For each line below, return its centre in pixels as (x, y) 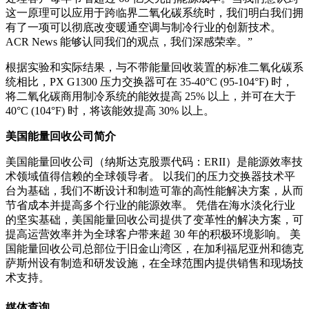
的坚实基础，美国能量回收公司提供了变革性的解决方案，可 (154, 220)
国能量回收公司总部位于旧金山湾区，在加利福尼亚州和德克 (154, 249)
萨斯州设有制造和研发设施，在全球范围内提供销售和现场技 (154, 263)
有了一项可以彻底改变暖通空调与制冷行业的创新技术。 (143, 28)
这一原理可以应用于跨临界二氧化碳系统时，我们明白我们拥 (154, 13)
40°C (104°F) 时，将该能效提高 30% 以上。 (110, 111)
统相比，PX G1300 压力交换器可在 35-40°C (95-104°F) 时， (149, 82)
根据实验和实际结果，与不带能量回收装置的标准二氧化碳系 (154, 68)
